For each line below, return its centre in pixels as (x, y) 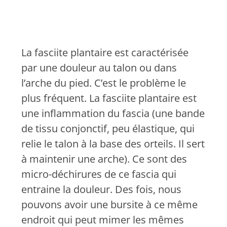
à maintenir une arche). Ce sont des (104, 159)
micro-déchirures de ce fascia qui (99, 174)
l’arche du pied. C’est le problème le (104, 83)
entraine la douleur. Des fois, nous (101, 190)
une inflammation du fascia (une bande (113, 113)
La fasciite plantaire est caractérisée (105, 53)
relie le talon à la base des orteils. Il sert (113, 144)
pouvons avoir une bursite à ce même (109, 205)
